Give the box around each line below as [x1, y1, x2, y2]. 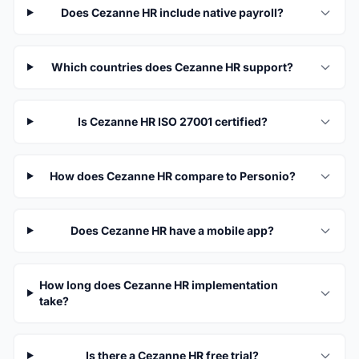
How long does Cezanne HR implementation [38, 277, 278, 292]
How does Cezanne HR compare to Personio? [49, 168, 296, 183]
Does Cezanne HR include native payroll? [61, 5, 284, 19]
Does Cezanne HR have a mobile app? [71, 223, 275, 237]
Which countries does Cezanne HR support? [51, 59, 294, 74]
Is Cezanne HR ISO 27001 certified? [77, 114, 268, 128]
